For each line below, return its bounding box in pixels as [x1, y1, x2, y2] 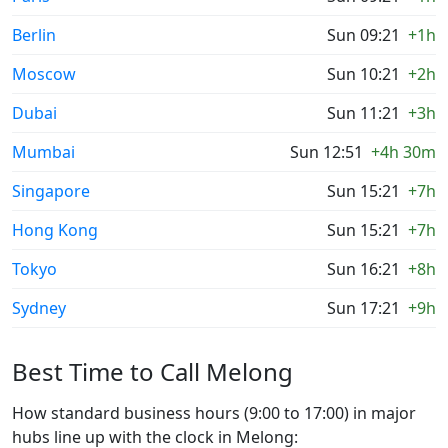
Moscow [12, 63, 76, 85]
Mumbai [12, 141, 75, 163]
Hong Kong [12, 219, 98, 241]
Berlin [12, 24, 56, 46]
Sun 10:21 [327, 63, 400, 85]
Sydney [12, 297, 66, 319]
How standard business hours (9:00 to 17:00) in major [12, 402, 416, 424]
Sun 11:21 [327, 102, 400, 124]
